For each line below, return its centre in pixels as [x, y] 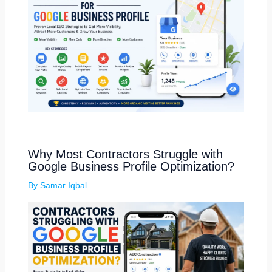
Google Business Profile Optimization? [131, 167]
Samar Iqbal [63, 185]
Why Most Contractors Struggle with [125, 155]
